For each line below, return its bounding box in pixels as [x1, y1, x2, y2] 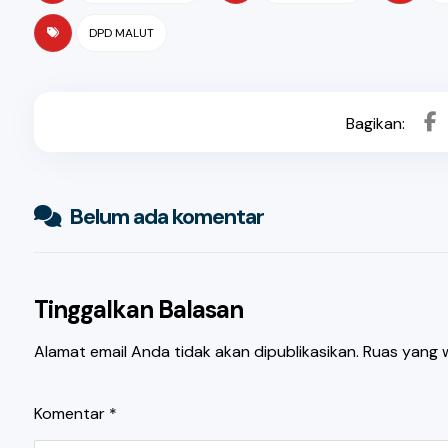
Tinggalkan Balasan [33, 294, 243, 325]
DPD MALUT [88, 25, 154, 41]
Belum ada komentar [68, 202, 264, 231]
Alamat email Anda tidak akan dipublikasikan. [33, 341, 359, 362]
